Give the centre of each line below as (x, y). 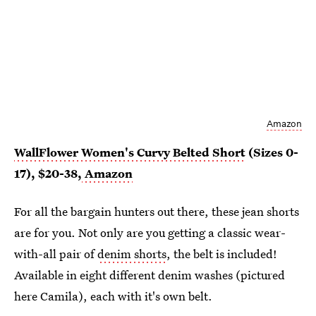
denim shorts (132, 253)
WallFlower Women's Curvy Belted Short (130, 152)
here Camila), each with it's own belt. (113, 296)
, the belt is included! (222, 253)
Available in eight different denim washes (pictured (150, 274)
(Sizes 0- (272, 152)
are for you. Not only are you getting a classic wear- (150, 232)
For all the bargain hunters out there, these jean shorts (157, 211)
